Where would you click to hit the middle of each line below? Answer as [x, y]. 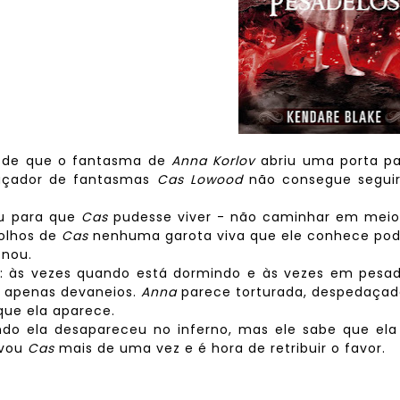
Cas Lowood [200, 179]
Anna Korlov [216, 161]
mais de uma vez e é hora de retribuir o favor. [222, 348]
